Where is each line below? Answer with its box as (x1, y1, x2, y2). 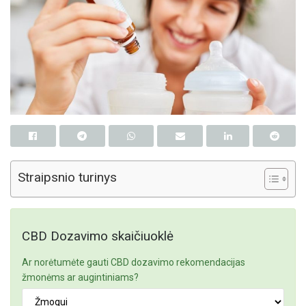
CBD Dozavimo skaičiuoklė (22, 227, 173, 244)
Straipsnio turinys (18, 169, 117, 186)
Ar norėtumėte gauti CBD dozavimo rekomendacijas (22, 257, 245, 268)
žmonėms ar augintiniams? (22, 272, 139, 283)
